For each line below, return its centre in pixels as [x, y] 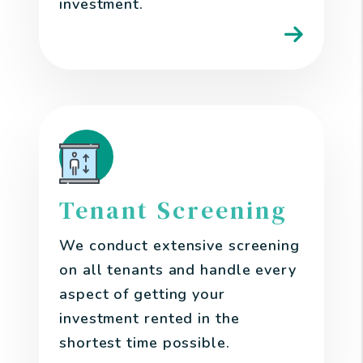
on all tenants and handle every [178, 270]
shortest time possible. [145, 343]
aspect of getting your [142, 294]
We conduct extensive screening [179, 246]
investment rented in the [149, 318]
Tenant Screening [173, 210]
